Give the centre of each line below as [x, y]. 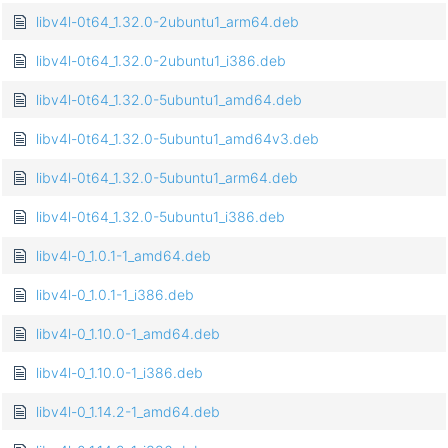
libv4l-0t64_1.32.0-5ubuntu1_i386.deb [160, 217]
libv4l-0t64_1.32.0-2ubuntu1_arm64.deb [167, 22]
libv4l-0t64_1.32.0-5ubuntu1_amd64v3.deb [177, 139]
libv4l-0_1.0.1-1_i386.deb [115, 295]
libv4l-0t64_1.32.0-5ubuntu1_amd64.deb [169, 100]
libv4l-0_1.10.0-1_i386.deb [119, 373]
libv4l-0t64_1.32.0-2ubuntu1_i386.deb [161, 61]
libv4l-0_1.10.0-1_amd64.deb [128, 334]
